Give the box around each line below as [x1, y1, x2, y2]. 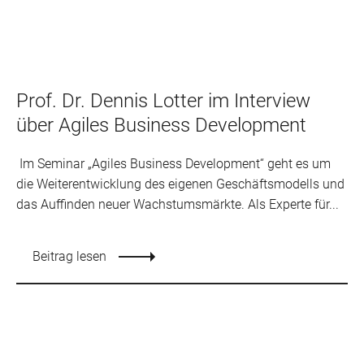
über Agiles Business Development [16, 113, 306, 136]
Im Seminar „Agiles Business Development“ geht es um [16, 155, 331, 171]
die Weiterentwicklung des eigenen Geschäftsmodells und [16, 175, 344, 192]
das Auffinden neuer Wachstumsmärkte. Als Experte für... [16, 196, 339, 212]
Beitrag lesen [32, 248, 106, 264]
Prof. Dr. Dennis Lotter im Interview [16, 89, 310, 112]
